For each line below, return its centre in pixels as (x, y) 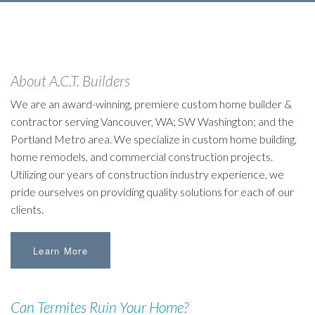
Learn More (60, 250)
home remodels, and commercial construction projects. (142, 156)
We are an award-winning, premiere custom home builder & (151, 103)
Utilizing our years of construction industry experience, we (147, 174)
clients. (27, 209)
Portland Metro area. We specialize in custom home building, (154, 139)
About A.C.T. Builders (70, 80)
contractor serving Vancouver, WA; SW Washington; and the (152, 121)
